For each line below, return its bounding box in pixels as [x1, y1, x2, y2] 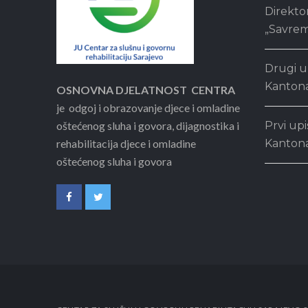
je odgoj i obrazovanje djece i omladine [56, 101, 240, 114]
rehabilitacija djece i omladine [56, 137, 196, 150]
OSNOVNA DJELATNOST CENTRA [56, 83, 235, 96]
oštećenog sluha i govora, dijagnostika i [56, 119, 239, 132]
